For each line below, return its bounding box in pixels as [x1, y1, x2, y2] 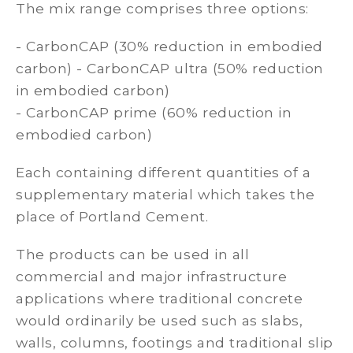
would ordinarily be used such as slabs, [16, 312, 303, 329]
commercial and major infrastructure [16, 268, 288, 284]
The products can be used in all [16, 246, 250, 262]
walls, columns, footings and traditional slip [16, 334, 333, 351]
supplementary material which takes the [16, 186, 315, 203]
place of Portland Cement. [16, 208, 209, 225]
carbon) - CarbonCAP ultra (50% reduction [16, 60, 324, 76]
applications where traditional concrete [16, 290, 303, 307]
